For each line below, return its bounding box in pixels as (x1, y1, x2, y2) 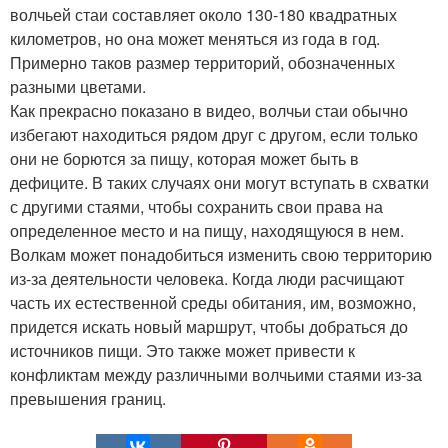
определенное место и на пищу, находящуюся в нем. (10, 219, 404, 242)
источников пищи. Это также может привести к (10, 339, 355, 362)
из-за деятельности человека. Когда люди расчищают (10, 267, 404, 290)
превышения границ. (10, 387, 166, 410)
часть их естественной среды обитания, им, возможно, (10, 291, 416, 314)
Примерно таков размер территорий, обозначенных (10, 51, 395, 74)
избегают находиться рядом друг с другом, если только (10, 123, 418, 146)
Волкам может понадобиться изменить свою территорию (10, 243, 432, 266)
